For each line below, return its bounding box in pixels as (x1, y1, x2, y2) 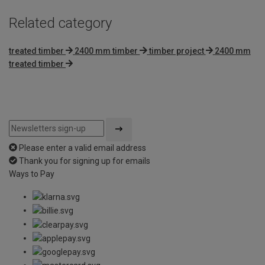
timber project (148, 46, 204, 56)
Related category (9, 14, 112, 31)
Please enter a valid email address (19, 143, 146, 153)
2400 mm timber (75, 46, 138, 56)
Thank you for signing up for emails (19, 156, 150, 166)
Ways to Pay (9, 169, 54, 179)
